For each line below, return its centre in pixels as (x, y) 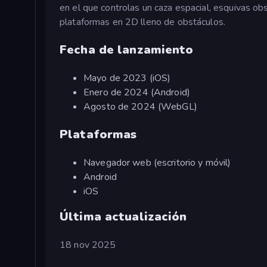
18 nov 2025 (88, 245)
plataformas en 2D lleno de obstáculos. (142, 22)
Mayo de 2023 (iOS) (127, 78)
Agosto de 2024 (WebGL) (140, 106)
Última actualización (123, 216)
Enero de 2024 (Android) (137, 92)
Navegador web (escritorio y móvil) (157, 162)
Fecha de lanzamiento (127, 49)
